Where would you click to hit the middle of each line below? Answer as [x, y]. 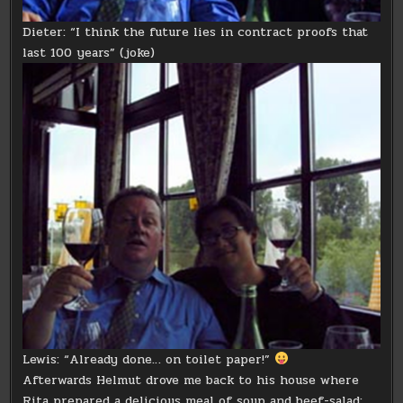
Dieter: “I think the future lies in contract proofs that [196, 32]
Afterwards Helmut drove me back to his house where [191, 381]
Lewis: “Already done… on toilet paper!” [149, 360]
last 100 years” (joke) [89, 53]
